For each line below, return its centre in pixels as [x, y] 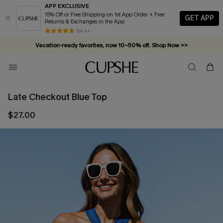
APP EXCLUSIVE [67, 6]
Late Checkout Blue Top [57, 97]
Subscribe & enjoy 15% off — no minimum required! [111, 63]
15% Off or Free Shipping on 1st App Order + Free [97, 15]
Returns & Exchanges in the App [85, 22]
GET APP [199, 18]
